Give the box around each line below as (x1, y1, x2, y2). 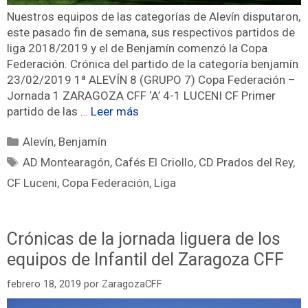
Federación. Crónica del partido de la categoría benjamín (7, 56, 298, 71)
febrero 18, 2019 (7, 278, 81, 290)
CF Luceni (7, 175, 57, 190)
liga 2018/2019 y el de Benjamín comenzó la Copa (7, 41, 267, 55)
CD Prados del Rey (199, 155, 294, 169)
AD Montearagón (23, 155, 111, 169)
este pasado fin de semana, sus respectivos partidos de (7, 25, 295, 39)
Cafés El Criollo (115, 155, 195, 169)
